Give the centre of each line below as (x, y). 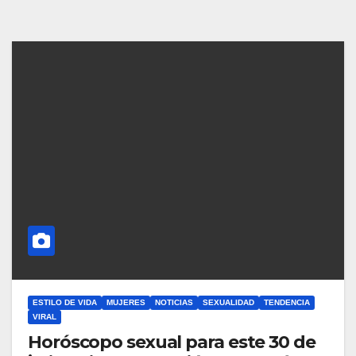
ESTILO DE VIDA (65, 303)
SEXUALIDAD (228, 303)
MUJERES (126, 303)
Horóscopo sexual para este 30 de (172, 342)
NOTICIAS (174, 303)
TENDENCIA (287, 303)
